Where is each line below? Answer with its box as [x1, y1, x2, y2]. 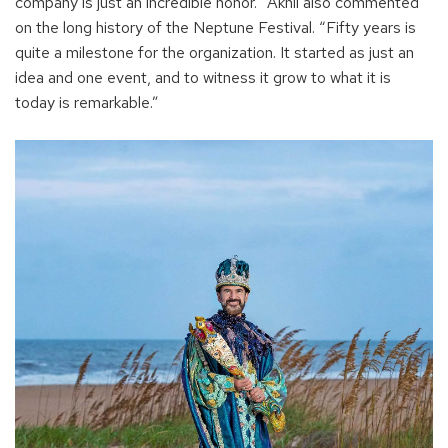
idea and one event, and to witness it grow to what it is [15, 66, 391, 88]
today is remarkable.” [15, 91, 159, 113]
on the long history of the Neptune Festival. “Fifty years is [15, 16, 416, 38]
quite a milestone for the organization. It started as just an [15, 41, 414, 63]
